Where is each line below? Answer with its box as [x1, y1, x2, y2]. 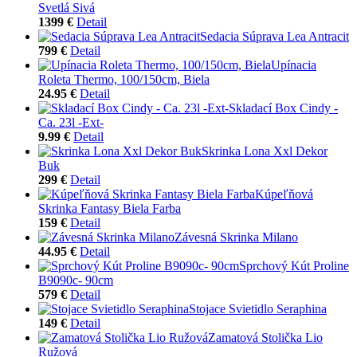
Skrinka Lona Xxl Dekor [202, 143, 328, 158]
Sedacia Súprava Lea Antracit [200, 29, 349, 43]
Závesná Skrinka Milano [175, 229, 298, 244]
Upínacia [271, 57, 316, 72]
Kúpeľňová [255, 186, 313, 201]
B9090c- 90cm [38, 273, 113, 287]
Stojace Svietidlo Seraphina [189, 301, 327, 316]
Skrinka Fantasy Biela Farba [38, 201, 181, 215]
